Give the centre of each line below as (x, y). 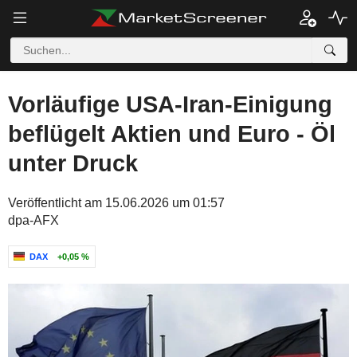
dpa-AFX (33, 220)
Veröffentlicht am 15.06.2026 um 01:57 (116, 203)
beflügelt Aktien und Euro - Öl (172, 134)
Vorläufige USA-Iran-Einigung (170, 104)
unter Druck (73, 163)
